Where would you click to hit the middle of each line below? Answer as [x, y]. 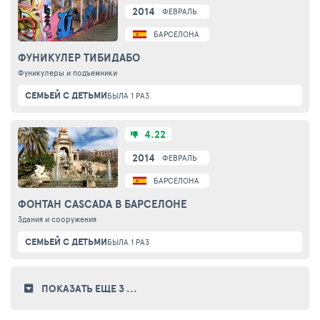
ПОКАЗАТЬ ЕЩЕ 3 [84, 289]
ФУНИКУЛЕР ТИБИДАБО [79, 57]
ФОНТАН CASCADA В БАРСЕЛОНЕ [102, 204]
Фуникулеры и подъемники [67, 72]
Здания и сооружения [57, 219]
